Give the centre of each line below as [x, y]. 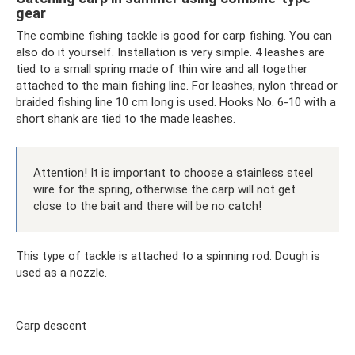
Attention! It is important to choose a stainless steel [173, 173]
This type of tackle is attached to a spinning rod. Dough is [168, 256]
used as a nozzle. [61, 273]
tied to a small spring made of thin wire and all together [162, 69]
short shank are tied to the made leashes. [126, 119]
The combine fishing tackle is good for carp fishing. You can [174, 36]
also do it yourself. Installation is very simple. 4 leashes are [170, 53]
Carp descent [51, 326]
